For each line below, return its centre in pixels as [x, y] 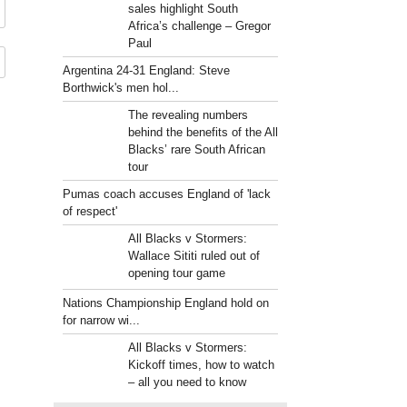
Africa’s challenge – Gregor [199, 26]
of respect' [90, 211]
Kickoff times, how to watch [201, 365]
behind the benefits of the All [203, 132]
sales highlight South [183, 9]
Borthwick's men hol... [121, 88]
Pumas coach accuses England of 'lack [167, 194]
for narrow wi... [102, 320]
